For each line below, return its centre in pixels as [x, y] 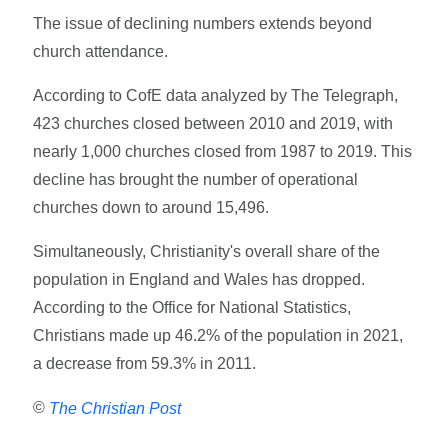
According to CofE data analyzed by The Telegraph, [216, 96]
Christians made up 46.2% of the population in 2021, [218, 336]
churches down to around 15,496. [151, 208]
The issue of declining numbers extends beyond [203, 24]
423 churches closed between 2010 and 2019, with [213, 124]
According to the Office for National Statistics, [192, 308]
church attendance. [101, 52]
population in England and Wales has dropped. [199, 280]
